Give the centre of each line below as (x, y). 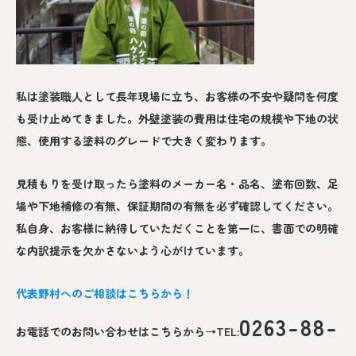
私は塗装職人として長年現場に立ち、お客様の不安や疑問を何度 (177, 97)
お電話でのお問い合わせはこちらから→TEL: (128, 332)
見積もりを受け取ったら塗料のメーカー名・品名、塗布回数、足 (177, 184)
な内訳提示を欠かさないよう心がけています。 (133, 251)
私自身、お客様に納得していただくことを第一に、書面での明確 (177, 228)
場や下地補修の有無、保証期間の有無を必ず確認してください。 (177, 206)
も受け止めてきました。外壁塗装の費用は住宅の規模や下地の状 (177, 119)
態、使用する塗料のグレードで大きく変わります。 (144, 141)
